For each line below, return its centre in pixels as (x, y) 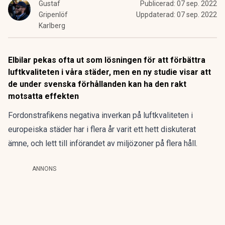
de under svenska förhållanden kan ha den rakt (97, 84)
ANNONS (44, 169)
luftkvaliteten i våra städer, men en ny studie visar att (109, 72)
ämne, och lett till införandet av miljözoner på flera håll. (103, 143)
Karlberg (52, 26)
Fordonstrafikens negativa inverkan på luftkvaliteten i (100, 115)
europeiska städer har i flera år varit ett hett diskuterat (102, 129)
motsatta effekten (43, 96)
